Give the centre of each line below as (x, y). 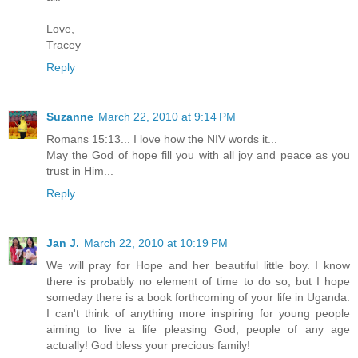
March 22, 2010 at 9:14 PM (167, 116)
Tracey (64, 44)
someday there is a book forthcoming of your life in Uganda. (198, 297)
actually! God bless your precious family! (148, 345)
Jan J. (63, 243)
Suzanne (70, 116)
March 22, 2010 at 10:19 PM (156, 243)
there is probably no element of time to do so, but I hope (198, 281)
